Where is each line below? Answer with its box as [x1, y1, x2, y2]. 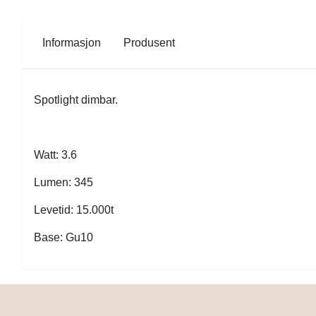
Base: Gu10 [34, 231, 93, 243]
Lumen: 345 [34, 176, 93, 188]
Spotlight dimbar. [34, 93, 118, 106]
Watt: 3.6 [34, 148, 77, 161]
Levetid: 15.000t [34, 203, 114, 216]
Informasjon [42, 36, 101, 49]
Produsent [123, 36, 175, 49]
